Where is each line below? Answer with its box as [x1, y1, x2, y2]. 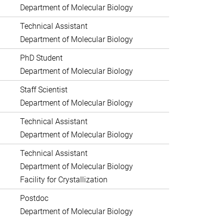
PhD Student [20, 53, 63, 63]
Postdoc [20, 194, 48, 203]
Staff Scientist [20, 85, 67, 94]
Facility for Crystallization [20, 175, 108, 184]
